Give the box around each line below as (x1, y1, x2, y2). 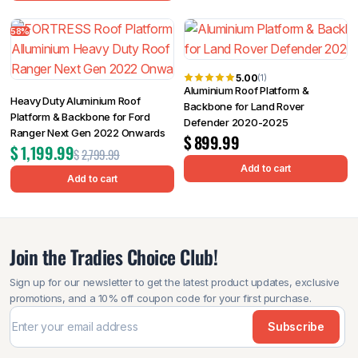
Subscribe (268, 319, 324, 333)
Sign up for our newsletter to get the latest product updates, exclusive (10, 275, 340, 288)
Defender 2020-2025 (184, 115, 288, 129)
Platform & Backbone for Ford (10, 109, 150, 123)
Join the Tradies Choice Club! (10, 241, 218, 271)
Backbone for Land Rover (184, 99, 305, 113)
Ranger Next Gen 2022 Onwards (10, 125, 165, 139)
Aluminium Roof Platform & (184, 83, 309, 97)
